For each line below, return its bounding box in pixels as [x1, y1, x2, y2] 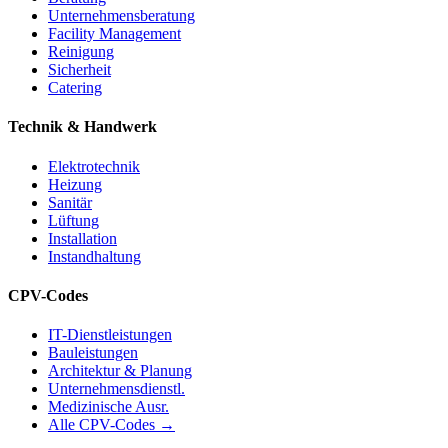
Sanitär [48, 193, 92, 211]
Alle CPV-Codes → [48, 416, 175, 434]
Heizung [48, 175, 102, 193]
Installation [48, 229, 117, 247]
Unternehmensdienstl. [48, 380, 185, 398]
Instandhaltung [48, 247, 141, 265]
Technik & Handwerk [8, 118, 157, 136]
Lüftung [48, 211, 99, 229]
